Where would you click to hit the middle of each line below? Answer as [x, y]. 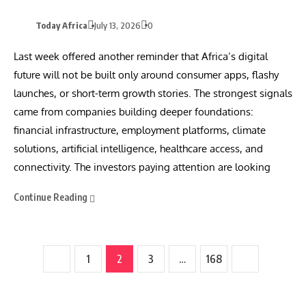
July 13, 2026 [117, 25]
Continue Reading [52, 197]
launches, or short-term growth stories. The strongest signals [153, 93]
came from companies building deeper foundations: [134, 112]
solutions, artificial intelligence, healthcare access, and [138, 149]
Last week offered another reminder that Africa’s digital [141, 56]
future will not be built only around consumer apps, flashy [146, 75]
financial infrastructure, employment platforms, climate [140, 130]
